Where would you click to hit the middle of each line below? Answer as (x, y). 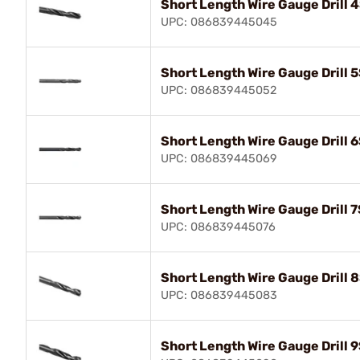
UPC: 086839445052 (219, 90)
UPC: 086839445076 (218, 227)
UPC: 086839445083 (219, 295)
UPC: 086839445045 (219, 22)
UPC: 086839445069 (219, 158)
